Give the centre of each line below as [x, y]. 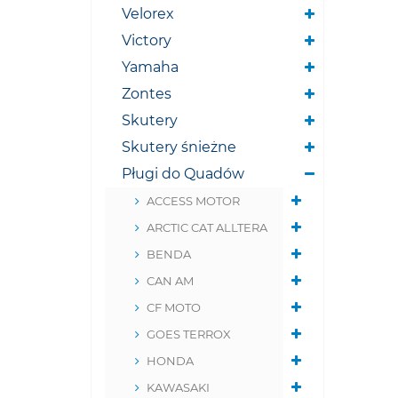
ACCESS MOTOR [193, 201]
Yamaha [150, 67]
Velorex [148, 14]
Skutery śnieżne [179, 147]
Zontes [147, 94]
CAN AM [170, 281]
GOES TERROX [189, 334]
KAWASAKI [178, 387]
